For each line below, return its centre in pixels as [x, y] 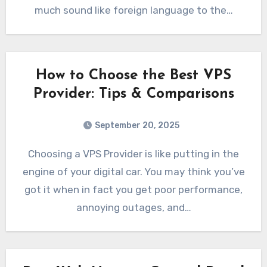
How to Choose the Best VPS [133, 76]
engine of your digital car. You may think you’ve [133, 172]
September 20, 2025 [137, 126]
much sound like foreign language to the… [133, 10]
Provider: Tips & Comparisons [133, 94]
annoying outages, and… [133, 208]
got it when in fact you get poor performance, [133, 190]
